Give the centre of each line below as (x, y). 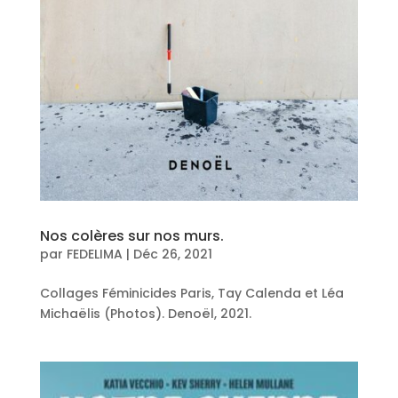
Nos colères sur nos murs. (131, 235)
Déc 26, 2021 (172, 254)
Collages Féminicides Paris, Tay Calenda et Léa (191, 293)
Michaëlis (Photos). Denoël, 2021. (145, 313)
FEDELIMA (94, 254)
